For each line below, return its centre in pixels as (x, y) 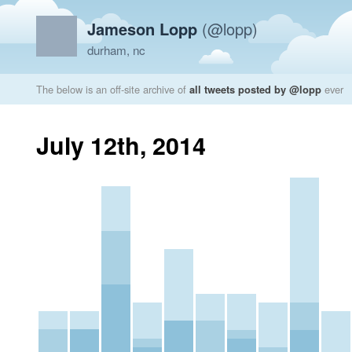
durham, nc (116, 50)
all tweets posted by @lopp (255, 89)
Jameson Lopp (142, 29)
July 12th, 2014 (121, 145)
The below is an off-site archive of (113, 89)
